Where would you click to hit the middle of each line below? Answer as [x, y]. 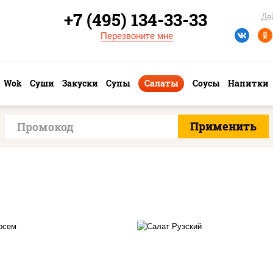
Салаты [161, 83]
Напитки [248, 83]
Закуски [80, 83]
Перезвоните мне [136, 36]
